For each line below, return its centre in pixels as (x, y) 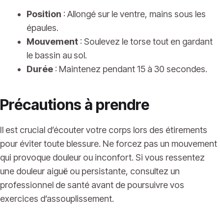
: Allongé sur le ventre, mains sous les (134, 14)
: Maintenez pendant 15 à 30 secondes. (130, 69)
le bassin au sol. (57, 55)
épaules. (42, 28)
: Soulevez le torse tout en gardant (145, 42)
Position (44, 14)
